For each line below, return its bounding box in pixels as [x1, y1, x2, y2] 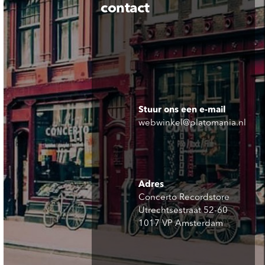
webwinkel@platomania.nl [138, 119, 247, 128]
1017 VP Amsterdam [138, 219, 224, 229]
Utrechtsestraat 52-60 [138, 206, 228, 216]
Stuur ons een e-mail [138, 106, 226, 115]
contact [101, 2, 150, 17]
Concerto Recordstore [138, 193, 230, 203]
